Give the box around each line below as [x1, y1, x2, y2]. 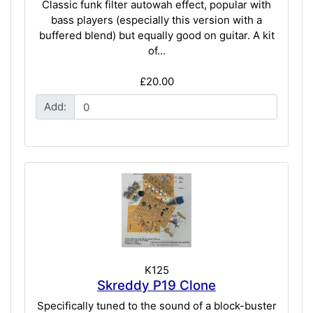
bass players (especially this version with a [51, 13, 262, 27]
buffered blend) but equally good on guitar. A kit [38, 28, 275, 42]
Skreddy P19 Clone [97, 277, 216, 293]
